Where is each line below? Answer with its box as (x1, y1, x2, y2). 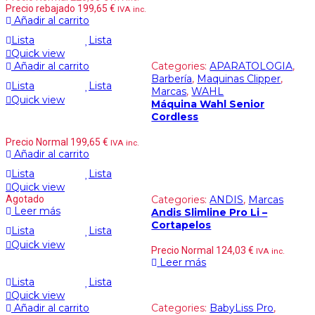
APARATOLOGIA (210, 60, 293, 73)
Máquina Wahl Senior (151, 98, 265, 111)
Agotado (6, 193, 44, 205)
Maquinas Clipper (197, 72, 281, 86)
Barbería (151, 72, 193, 86)
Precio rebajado (6, 3, 77, 15)
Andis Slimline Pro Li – (151, 206, 268, 219)
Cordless (151, 110, 199, 124)
